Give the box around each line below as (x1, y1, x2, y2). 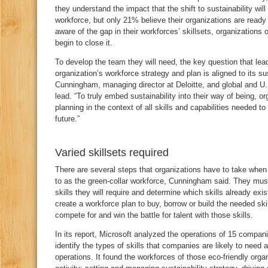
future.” (55, 114, 80, 123)
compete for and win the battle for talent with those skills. (55, 211, 253, 220)
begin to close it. (55, 38, 112, 47)
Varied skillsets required (55, 147, 169, 159)
